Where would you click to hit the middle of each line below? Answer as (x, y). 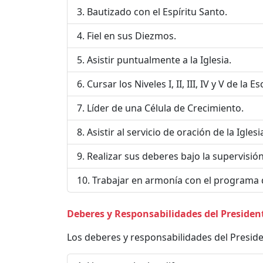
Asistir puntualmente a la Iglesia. (159, 60)
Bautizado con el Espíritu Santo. (157, 11)
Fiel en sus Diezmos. (131, 36)
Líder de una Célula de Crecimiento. (165, 108)
